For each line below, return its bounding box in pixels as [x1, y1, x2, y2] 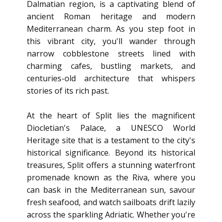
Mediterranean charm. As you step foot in [27, 23, 195, 34]
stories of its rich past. [27, 85, 109, 96]
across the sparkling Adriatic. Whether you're [27, 209, 195, 220]
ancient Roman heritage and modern [27, 11, 195, 22]
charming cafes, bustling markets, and [27, 60, 195, 71]
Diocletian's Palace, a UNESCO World [27, 122, 195, 133]
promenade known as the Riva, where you [27, 172, 195, 183]
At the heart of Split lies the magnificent [27, 110, 195, 121]
